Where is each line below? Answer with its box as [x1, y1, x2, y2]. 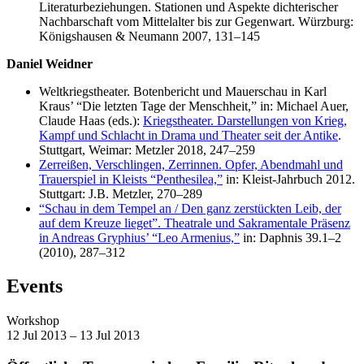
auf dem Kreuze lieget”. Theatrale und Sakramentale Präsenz [39, 215, 350, 230]
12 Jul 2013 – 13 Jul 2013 [6, 328, 140, 343]
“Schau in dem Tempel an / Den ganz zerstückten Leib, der [39, 201, 341, 215]
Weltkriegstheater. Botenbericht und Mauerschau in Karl [39, 84, 327, 98]
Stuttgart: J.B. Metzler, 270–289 [39, 186, 202, 201]
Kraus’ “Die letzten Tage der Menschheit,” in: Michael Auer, [39, 98, 349, 113]
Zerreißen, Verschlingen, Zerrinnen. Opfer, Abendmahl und [39, 157, 343, 171]
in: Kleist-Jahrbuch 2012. [223, 171, 355, 186]
